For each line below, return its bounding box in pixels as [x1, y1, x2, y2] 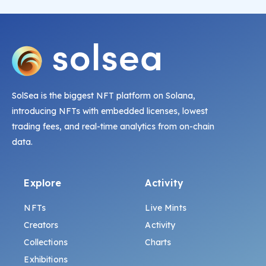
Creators [24, 220, 59, 231]
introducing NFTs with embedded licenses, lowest [12, 106, 208, 117]
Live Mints [145, 202, 186, 214]
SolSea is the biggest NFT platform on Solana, [12, 90, 195, 102]
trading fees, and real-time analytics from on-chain [12, 121, 214, 132]
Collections [24, 237, 68, 248]
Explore [24, 177, 62, 189]
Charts [145, 237, 172, 248]
